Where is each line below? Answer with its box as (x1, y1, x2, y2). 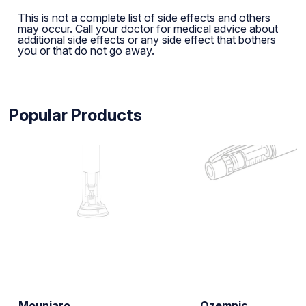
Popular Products (8, 105, 142, 125)
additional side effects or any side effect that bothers (17, 32, 276, 46)
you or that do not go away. (17, 43, 154, 57)
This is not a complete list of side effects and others (17, 10, 270, 25)
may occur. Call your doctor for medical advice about (17, 21, 278, 36)
